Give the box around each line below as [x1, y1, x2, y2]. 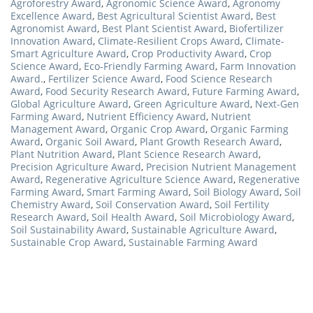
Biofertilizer [229, 21, 284, 35]
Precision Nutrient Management [146, 159, 296, 173]
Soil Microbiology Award [180, 210, 292, 224]
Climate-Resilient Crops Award [98, 34, 240, 48]
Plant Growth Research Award [140, 134, 279, 148]
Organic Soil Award [45, 134, 135, 148]
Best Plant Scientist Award [102, 21, 224, 35]
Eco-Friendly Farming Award [84, 59, 215, 73]
